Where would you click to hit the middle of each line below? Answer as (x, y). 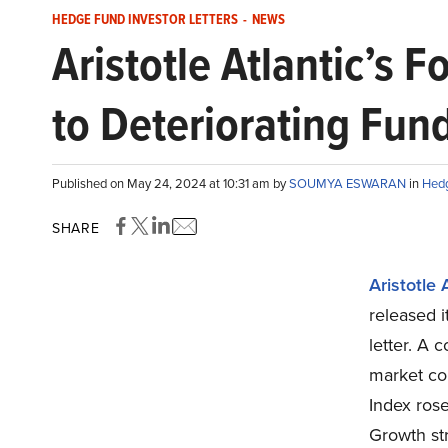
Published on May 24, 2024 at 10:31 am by (170, 183)
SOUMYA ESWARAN (349, 183)
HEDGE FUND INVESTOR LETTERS (145, 19)
